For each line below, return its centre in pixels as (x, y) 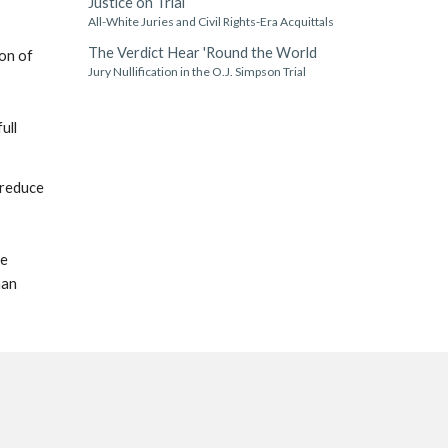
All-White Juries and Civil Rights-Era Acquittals (210, 21)
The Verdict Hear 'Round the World (202, 52)
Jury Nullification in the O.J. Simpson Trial (196, 71)
